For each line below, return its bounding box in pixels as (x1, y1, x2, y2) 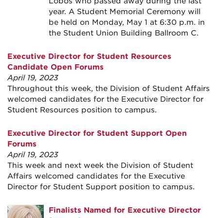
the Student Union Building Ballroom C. (49, 29, 201, 37)
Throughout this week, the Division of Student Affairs (7, 84, 210, 93)
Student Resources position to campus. (7, 106, 157, 114)
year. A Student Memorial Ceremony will (49, 7, 200, 16)
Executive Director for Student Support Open (7, 129, 187, 138)
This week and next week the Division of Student (7, 161, 193, 170)
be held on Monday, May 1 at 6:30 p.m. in (49, 18, 205, 27)
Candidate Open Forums (7, 63, 104, 72)
